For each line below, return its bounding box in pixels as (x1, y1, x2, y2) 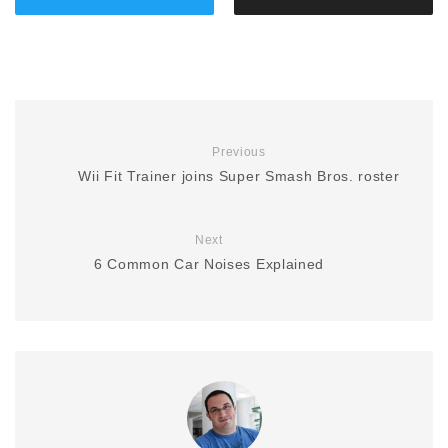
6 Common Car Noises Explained (93, 256, 325, 273)
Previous (212, 145, 266, 160)
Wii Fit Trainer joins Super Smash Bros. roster (78, 168, 400, 185)
